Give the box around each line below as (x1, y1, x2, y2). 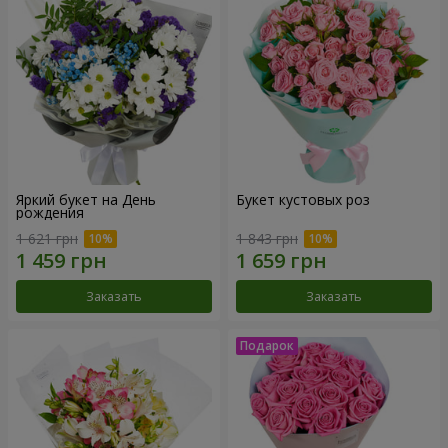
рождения (16, 203, 84, 223)
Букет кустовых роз (236, 190, 370, 210)
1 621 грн (16, 228, 78, 248)
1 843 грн (236, 228, 298, 248)
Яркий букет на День (16, 190, 156, 210)
